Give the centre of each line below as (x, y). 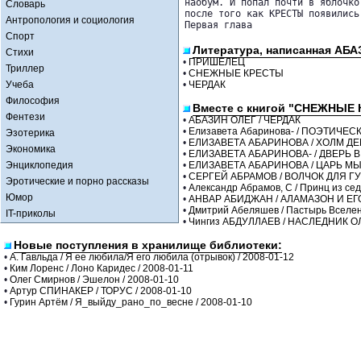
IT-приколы (31, 214)
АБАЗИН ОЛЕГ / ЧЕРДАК (245, 120)
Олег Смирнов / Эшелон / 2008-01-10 (94, 280)
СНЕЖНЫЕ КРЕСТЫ (236, 73)
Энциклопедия (39, 165)
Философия (33, 101)
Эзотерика (30, 133)
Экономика (31, 149)
